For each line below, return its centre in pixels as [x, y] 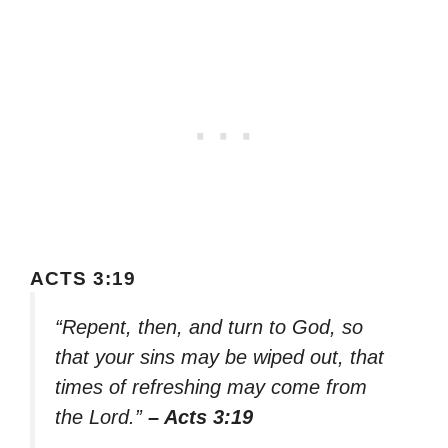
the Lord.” [101, 416]
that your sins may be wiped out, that [219, 356]
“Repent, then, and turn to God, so [209, 326]
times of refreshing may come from [211, 386]
